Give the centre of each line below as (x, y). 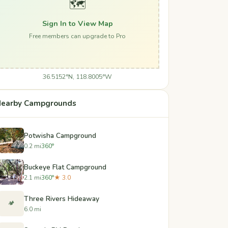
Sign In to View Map (77, 23)
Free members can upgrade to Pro (77, 36)
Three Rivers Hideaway (62, 198)
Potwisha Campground (60, 135)
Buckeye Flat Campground (65, 167)
